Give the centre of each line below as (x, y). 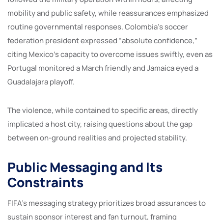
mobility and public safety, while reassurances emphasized (108, 13)
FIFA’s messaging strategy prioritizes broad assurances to (107, 203)
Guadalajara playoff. (41, 82)
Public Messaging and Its (85, 167)
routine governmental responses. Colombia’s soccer (98, 27)
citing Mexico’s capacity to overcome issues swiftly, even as (110, 54)
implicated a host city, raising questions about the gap (100, 124)
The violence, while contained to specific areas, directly (103, 110)
